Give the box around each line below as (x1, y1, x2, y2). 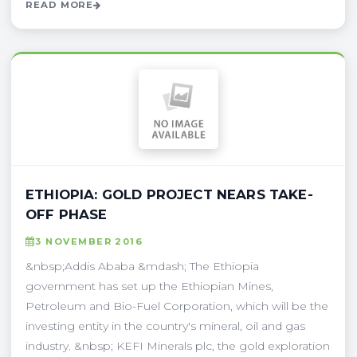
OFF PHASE (25, 206, 108, 222)
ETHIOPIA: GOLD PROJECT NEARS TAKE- (25, 186, 313, 202)
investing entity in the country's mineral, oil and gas (25, 318, 305, 333)
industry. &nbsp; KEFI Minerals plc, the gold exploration (25, 338, 330, 353)
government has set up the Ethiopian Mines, (25, 278, 273, 293)
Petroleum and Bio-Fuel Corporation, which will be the (25, 298, 328, 313)
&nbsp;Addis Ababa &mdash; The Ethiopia (25, 258, 259, 273)
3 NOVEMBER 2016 (35, 235, 143, 247)
